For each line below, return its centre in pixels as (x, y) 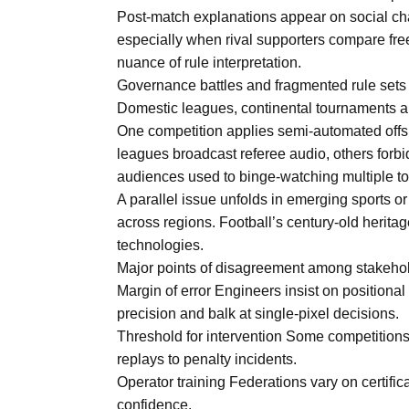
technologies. (160, 245)
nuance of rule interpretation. (209, 62)
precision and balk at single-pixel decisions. (258, 313)
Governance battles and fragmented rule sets (262, 85)
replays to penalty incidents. (207, 359)
